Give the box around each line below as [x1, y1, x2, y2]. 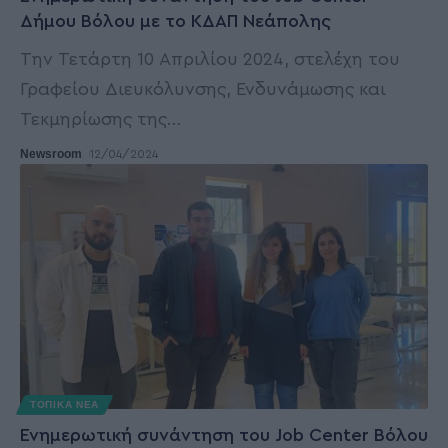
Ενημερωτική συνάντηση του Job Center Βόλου [20, 425, 428, 444]
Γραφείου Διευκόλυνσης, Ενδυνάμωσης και [20, 80, 386, 99]
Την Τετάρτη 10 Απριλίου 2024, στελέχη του [20, 50, 400, 69]
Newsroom [20, 147, 82, 162]
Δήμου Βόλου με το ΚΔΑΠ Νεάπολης [20, 12, 331, 31]
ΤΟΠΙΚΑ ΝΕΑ [30, 398, 99, 410]
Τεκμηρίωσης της [20, 110, 167, 129]
